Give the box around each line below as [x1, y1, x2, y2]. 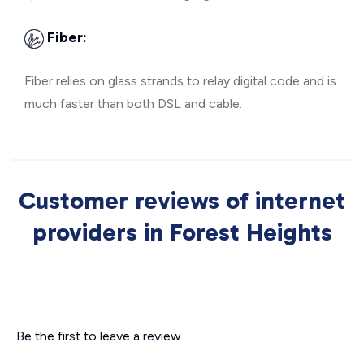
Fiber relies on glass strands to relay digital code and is [24, 73, 336, 89]
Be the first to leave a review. [16, 328, 184, 344]
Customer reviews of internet [19, 186, 345, 216]
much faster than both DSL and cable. [24, 96, 242, 112]
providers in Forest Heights [32, 218, 332, 248]
